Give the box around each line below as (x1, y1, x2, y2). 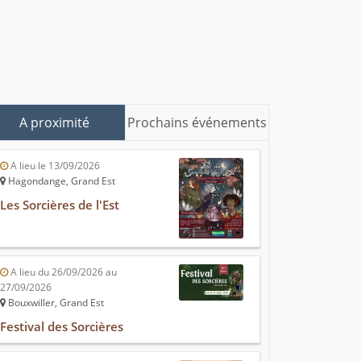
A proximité (19, 114, 89, 132)
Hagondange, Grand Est (6, 174, 115, 189)
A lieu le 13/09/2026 (8, 159, 100, 173)
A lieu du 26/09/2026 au (8, 265, 117, 280)
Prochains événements (127, 114, 267, 132)
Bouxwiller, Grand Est (6, 296, 104, 310)
